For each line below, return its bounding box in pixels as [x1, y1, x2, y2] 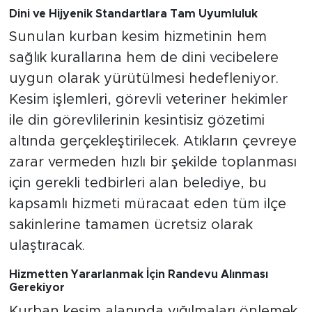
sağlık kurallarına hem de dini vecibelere [8, 51, 279, 65]
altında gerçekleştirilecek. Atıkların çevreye [8, 134, 297, 149]
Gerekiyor [8, 282, 65, 294]
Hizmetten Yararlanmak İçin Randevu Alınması [8, 269, 268, 281]
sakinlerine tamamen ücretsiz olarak [8, 218, 253, 233]
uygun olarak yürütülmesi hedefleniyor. [8, 72, 279, 86]
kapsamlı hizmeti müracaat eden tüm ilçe [8, 197, 286, 212]
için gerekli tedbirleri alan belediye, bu [8, 176, 267, 191]
